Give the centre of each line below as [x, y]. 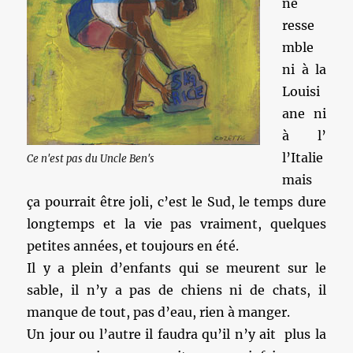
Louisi [301, 91]
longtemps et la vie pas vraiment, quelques [176, 224]
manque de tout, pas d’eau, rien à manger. [159, 312]
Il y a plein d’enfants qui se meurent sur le [176, 268]
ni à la [304, 69]
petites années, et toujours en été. [133, 246]
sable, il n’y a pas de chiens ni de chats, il [176, 290]
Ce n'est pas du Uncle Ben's [91, 159]
